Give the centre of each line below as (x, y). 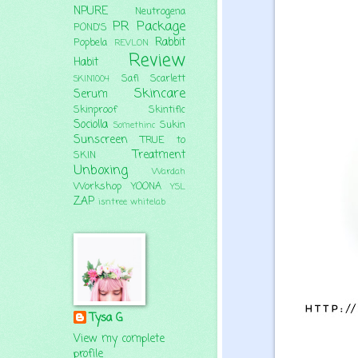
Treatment (159, 155)
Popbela (90, 42)
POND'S (90, 27)
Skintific (167, 109)
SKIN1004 (91, 79)
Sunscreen (101, 140)
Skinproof (95, 109)
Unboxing (101, 170)
